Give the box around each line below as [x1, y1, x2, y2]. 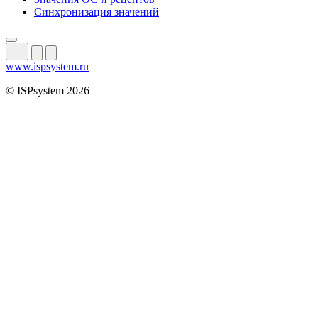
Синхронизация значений [34, 5, 159, 18]
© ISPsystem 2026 [6, 84, 89, 97]
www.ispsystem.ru [6, 60, 89, 72]
